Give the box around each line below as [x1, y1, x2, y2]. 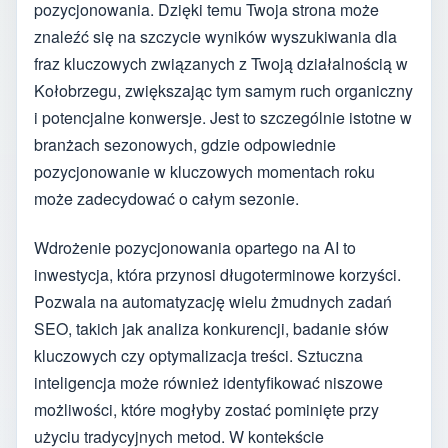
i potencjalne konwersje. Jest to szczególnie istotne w [34, 106, 412, 130]
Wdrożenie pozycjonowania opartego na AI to [34, 235, 356, 259]
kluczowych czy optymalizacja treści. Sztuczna [34, 343, 363, 367]
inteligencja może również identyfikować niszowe [34, 370, 383, 394]
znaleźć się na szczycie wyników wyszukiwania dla [34, 25, 397, 49]
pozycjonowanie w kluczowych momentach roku [34, 160, 375, 184]
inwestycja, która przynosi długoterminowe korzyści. [34, 262, 401, 286]
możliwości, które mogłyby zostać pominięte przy [34, 397, 379, 421]
